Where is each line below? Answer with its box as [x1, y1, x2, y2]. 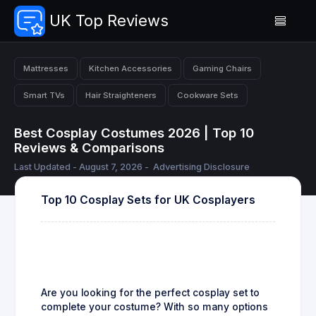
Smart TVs [23, 90, 65, 100]
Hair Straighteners [85, 90, 157, 100]
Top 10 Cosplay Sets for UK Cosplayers [41, 193, 255, 207]
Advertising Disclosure [153, 162, 250, 173]
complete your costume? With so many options [41, 301, 268, 313]
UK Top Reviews [49, 11, 169, 30]
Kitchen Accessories [89, 63, 172, 73]
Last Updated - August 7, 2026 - [14, 162, 151, 173]
